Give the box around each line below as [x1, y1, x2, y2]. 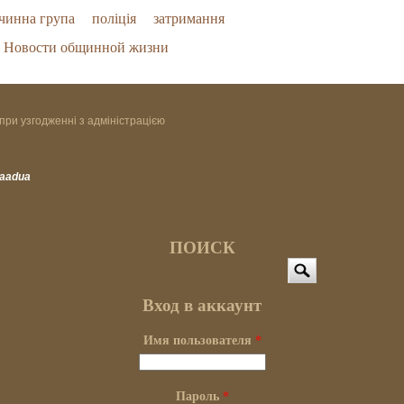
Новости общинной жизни [4, 37, 170, 57]
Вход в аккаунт [142, 292, 262, 317]
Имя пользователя [142, 329, 255, 349]
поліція [92, 8, 137, 28]
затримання [153, 8, 225, 28]
